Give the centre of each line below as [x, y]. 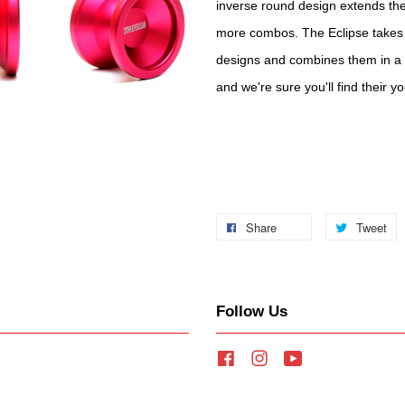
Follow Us [252, 311]
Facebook [265, 358]
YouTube [330, 358]
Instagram [299, 358]
